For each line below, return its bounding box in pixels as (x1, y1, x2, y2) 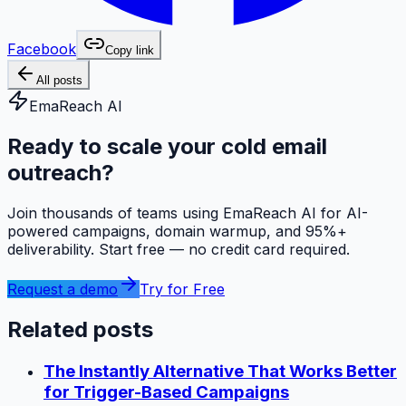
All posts (36, 73, 82, 88)
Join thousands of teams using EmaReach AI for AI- (7, 204, 368, 223)
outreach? (7, 159, 114, 187)
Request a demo (7, 280, 118, 299)
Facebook (7, 40, 76, 59)
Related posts (7, 316, 153, 343)
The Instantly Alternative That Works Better (43, 361, 397, 382)
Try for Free (140, 280, 225, 299)
